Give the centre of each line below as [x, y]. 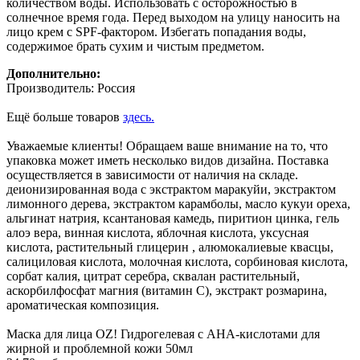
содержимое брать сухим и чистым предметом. [135, 46]
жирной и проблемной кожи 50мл [100, 348]
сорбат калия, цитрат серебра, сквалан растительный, [153, 276]
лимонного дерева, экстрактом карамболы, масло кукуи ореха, [178, 203]
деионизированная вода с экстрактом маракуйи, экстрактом [171, 189]
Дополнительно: [53, 73]
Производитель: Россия [71, 88]
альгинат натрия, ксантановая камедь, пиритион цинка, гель [173, 218]
